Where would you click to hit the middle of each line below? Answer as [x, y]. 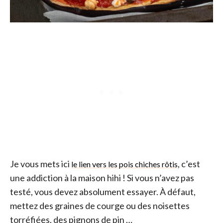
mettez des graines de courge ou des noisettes [100, 205]
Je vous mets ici [41, 164]
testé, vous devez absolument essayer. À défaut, [103, 191]
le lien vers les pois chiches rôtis [124, 164]
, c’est [189, 164]
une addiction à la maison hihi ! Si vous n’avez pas [102, 177]
